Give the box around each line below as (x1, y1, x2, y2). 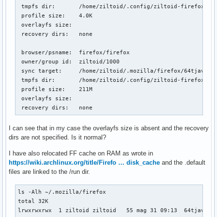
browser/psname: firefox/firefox (18, 49, 130, 55)
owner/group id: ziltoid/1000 (18, 58, 120, 64)
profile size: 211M (18, 86, 93, 92)
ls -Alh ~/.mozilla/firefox (18, 188, 110, 195)
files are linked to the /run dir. (9, 168, 90, 175)
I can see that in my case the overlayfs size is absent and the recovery (9, 124, 209, 132)
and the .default (160, 158, 205, 166)
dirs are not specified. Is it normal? (9, 133, 106, 141)
